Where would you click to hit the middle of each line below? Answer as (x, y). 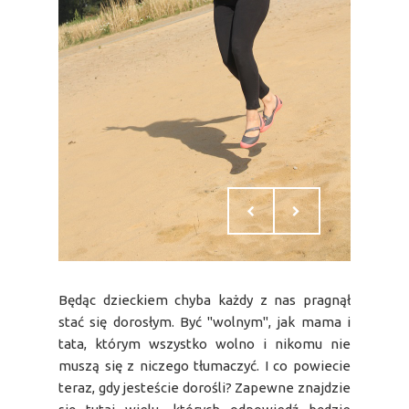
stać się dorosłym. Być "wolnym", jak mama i (204, 321)
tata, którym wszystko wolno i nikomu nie (204, 343)
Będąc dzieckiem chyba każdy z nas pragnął (204, 299)
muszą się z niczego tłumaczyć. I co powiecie (204, 365)
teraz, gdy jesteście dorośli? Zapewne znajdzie (204, 387)
